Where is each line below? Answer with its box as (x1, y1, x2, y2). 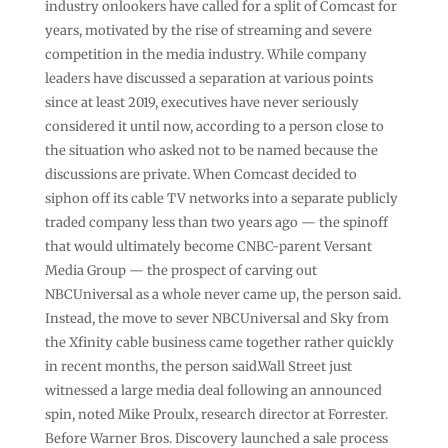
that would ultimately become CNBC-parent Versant (44, 237, 372, 255)
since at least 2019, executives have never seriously (44, 93, 359, 111)
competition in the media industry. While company (44, 45, 367, 63)
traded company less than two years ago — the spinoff (44, 213, 388, 231)
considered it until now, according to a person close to (44, 117, 384, 135)
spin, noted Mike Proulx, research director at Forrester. (44, 405, 388, 423)
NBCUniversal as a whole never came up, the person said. (44, 285, 401, 303)
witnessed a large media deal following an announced (44, 381, 382, 399)
